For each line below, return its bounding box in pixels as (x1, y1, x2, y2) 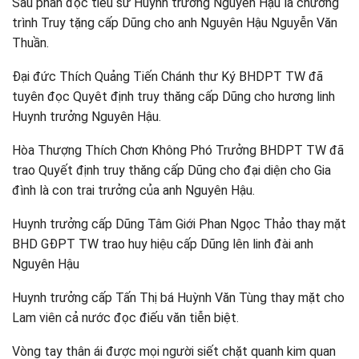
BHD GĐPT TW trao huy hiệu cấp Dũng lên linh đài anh (12, 236, 313, 252)
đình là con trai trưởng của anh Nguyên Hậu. (12, 183, 255, 198)
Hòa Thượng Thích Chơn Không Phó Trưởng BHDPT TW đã (12, 143, 344, 158)
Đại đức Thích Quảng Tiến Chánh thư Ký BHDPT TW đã (12, 69, 323, 84)
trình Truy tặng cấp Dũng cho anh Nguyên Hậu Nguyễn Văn (12, 15, 337, 30)
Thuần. (12, 35, 49, 50)
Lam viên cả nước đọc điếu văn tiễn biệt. (12, 310, 239, 325)
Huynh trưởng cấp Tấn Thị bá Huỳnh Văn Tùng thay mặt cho (12, 290, 345, 305)
